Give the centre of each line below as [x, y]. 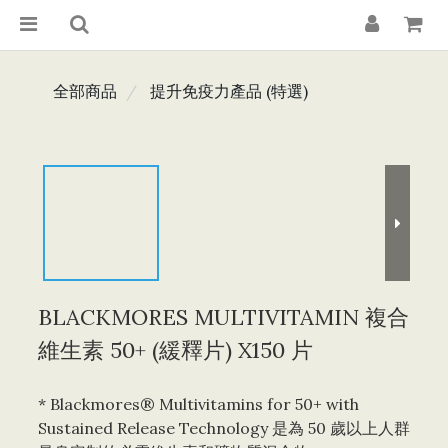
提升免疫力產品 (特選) [229, 91]
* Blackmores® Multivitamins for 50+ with [200, 404]
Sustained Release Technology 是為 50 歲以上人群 [224, 428]
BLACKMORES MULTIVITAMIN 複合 [223, 317]
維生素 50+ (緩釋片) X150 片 [175, 350]
